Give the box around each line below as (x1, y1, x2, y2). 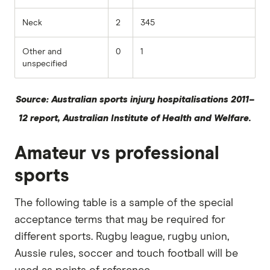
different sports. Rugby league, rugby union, (14, 231, 229, 242)
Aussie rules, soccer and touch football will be (14, 248, 238, 259)
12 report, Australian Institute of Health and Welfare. (19, 113, 251, 123)
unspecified (22, 59, 67, 68)
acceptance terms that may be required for (14, 214, 225, 225)
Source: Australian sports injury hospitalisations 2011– (16, 95, 254, 104)
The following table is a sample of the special (14, 197, 233, 209)
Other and (22, 47, 61, 56)
